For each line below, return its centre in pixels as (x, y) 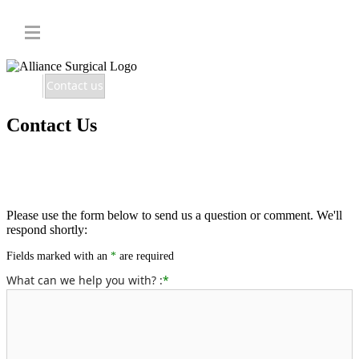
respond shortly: (47, 229)
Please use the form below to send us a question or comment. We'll (174, 215)
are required (145, 256)
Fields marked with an (58, 256)
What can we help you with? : (85, 280)
